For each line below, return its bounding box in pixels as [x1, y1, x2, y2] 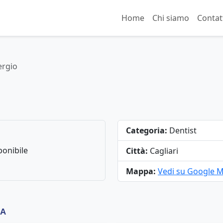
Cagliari [148, 145, 178, 156]
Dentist [167, 125, 197, 136]
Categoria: [126, 125, 167, 136]
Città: [126, 145, 148, 156]
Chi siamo [152, 12, 189, 23]
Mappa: [126, 166, 156, 177]
